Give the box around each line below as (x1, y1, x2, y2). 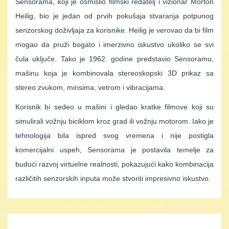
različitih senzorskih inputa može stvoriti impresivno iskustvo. (15, 174, 211, 182)
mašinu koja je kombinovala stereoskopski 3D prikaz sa (15, 68, 214, 77)
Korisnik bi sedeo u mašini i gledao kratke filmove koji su (15, 102, 214, 111)
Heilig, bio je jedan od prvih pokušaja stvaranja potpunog (15, 11, 214, 20)
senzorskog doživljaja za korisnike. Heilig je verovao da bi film (15, 26, 214, 34)
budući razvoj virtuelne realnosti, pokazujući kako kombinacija (15, 159, 214, 168)
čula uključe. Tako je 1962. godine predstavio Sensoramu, (15, 54, 214, 63)
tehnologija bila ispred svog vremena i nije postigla (15, 131, 214, 140)
